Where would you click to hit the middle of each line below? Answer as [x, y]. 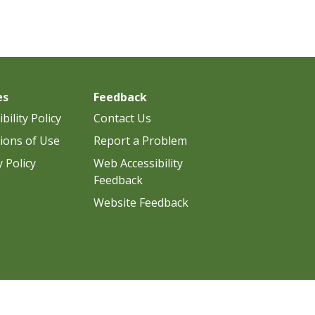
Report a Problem [140, 140]
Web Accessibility [138, 163]
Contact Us [122, 118]
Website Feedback [141, 202]
